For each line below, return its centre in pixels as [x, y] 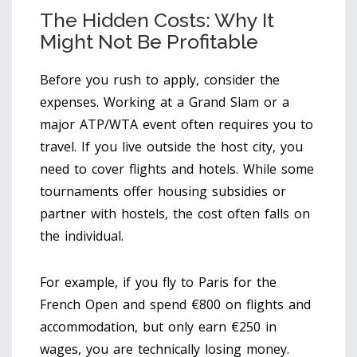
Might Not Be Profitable [149, 41]
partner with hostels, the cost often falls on [175, 213]
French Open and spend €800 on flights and [175, 304]
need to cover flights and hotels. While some [177, 169]
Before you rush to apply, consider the [160, 79]
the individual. [82, 235]
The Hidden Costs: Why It [157, 20]
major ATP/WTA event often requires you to [177, 124]
